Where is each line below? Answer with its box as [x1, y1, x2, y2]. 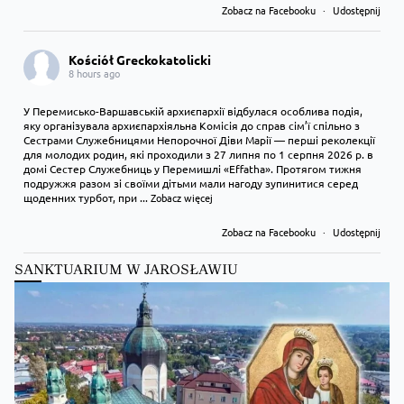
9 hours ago [69, 288, 120, 303]
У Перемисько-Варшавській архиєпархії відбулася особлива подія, [23, 104, 363, 119]
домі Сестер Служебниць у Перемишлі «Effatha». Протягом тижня [23, 161, 362, 177]
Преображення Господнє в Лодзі [23, 326, 190, 341]
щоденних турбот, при [23, 190, 137, 206]
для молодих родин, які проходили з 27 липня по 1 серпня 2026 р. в [23, 147, 373, 162]
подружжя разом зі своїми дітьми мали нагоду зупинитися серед [23, 176, 358, 191]
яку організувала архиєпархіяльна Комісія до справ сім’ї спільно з [23, 118, 360, 133]
